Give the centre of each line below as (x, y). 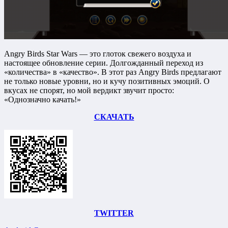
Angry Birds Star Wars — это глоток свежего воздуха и (98, 53)
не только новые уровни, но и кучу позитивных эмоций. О (107, 81)
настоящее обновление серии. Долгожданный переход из (104, 63)
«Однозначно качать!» (42, 99)
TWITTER (114, 213)
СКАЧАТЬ (114, 117)
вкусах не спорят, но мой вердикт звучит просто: (89, 90)
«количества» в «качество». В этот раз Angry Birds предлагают (113, 72)
